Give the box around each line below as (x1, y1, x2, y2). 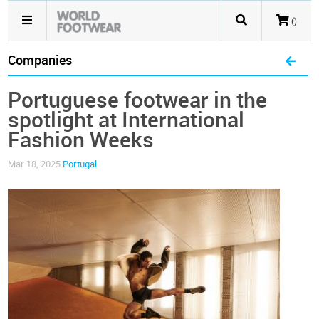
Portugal (63, 159, 98, 169)
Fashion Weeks (8, 127, 155, 153)
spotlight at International (8, 108, 245, 133)
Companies (8, 53, 73, 68)
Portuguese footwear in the (8, 88, 268, 113)
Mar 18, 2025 (8, 159, 63, 169)
